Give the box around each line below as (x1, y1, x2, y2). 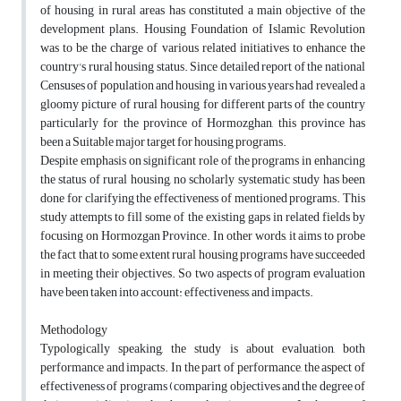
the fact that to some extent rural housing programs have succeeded (40, 243, 365, 268)
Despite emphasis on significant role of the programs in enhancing (40, 149, 365, 174)
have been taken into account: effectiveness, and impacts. (40, 280, 313, 305)
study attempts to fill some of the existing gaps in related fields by (40, 205, 365, 230)
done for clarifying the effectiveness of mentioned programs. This (40, 186, 365, 211)
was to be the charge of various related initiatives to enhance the (40, 36, 365, 61)
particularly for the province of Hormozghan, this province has (40, 111, 365, 136)
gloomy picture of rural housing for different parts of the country (40, 92, 365, 117)
